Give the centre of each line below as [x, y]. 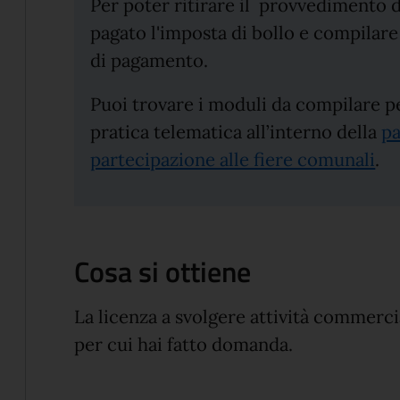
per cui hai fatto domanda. [184, 344]
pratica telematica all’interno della [236, 133]
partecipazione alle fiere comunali [233, 160]
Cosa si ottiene [163, 271]
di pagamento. [150, 61]
